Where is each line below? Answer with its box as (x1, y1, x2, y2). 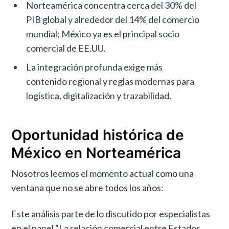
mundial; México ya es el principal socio (26, 28, 180, 39)
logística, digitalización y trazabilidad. (26, 89, 172, 101)
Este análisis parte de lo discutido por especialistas (11, 208, 211, 219)
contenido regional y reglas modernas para (26, 75, 195, 87)
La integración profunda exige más (26, 61, 163, 73)
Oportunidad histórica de (11, 126, 185, 144)
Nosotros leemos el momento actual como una (11, 167, 194, 179)
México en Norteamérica (11, 144, 181, 162)
